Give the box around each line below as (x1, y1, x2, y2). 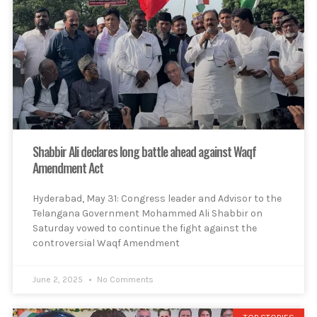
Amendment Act (33, 158, 103, 178)
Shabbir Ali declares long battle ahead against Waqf (33, 142, 256, 161)
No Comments (95, 275, 154, 285)
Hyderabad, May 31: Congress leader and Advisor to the (33, 192, 282, 205)
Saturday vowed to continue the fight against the (33, 222, 257, 235)
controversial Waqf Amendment (33, 237, 180, 250)
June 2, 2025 (33, 275, 85, 285)
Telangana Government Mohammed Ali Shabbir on (33, 207, 263, 220)
